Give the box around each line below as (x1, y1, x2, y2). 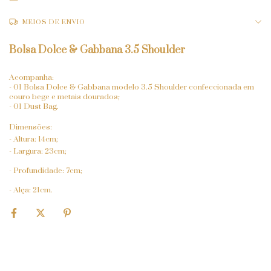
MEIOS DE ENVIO (22, 18, 85, 27)
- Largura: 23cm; (9, 146, 67, 156)
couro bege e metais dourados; (9, 92, 120, 102)
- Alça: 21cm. (9, 185, 53, 195)
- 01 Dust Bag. (9, 102, 59, 111)
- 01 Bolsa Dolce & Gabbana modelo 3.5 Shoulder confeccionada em (9, 82, 254, 92)
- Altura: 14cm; (9, 134, 58, 144)
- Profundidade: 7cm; (9, 166, 82, 175)
